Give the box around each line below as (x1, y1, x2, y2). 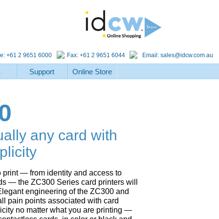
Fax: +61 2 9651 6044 (67, 52, 125, 59)
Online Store (72, 67, 112, 76)
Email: (142, 52, 160, 59)
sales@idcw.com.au (160, 52, 213, 59)
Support (29, 67, 54, 76)
